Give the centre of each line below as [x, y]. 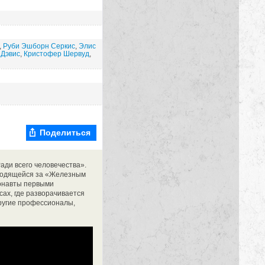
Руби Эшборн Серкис [39, 46]
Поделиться [65, 132]
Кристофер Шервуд [56, 54]
